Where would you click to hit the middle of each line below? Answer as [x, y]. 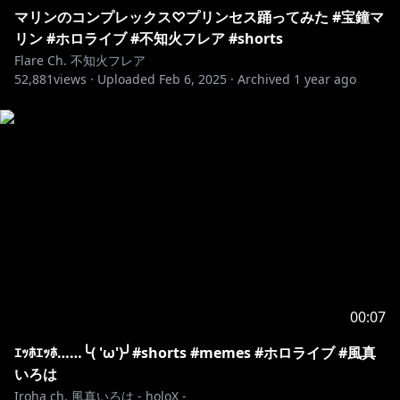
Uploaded [126, 79]
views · [74, 79]
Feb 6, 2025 [193, 79]
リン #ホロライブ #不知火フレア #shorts [149, 38]
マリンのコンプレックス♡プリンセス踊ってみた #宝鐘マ [199, 17]
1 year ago [325, 79]
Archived [264, 79]
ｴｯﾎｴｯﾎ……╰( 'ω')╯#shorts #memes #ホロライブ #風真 [195, 353]
